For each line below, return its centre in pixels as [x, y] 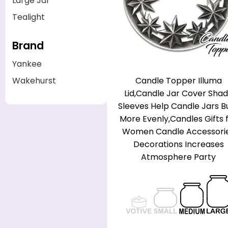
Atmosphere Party [178, 157]
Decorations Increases [178, 144]
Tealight [28, 17]
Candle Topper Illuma [178, 80]
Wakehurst [34, 81]
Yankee [27, 64]
